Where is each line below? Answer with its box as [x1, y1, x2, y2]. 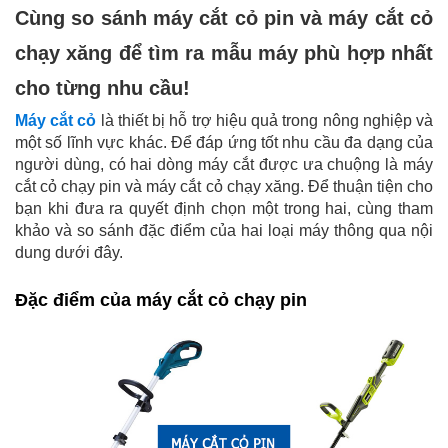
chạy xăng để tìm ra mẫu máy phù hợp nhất [15, 41, 433, 64]
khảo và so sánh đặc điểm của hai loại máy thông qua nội [15, 221, 433, 239]
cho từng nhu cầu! [15, 76, 190, 99]
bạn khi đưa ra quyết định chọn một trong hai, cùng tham [15, 199, 433, 217]
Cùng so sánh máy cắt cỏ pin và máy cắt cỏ [15, 6, 433, 29]
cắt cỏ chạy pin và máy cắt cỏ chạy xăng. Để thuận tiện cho [15, 177, 433, 195]
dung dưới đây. [15, 243, 123, 261]
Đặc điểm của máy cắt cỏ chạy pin [15, 289, 307, 310]
